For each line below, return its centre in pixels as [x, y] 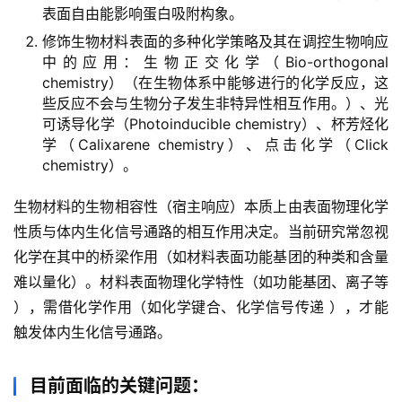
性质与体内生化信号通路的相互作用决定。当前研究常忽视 [201, 232]
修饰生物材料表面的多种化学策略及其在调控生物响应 [215, 41]
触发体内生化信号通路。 [92, 332]
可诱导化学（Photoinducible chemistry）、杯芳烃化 [215, 124]
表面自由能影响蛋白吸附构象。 [143, 13]
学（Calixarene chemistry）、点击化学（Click [215, 144]
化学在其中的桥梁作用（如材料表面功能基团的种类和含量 [201, 257]
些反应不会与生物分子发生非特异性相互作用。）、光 [215, 103]
